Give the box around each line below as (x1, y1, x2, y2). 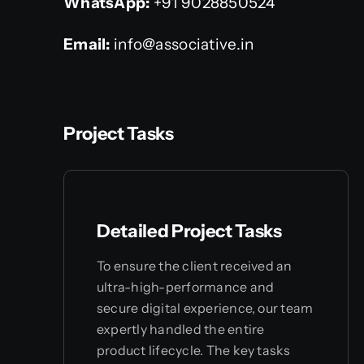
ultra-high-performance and (96, 278, 275, 295)
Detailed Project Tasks (96, 219, 282, 242)
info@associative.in (110, 34, 254, 54)
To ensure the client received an (96, 257, 292, 274)
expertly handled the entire (96, 320, 265, 337)
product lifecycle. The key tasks (96, 341, 291, 358)
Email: (63, 34, 110, 54)
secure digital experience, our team (96, 299, 314, 316)
